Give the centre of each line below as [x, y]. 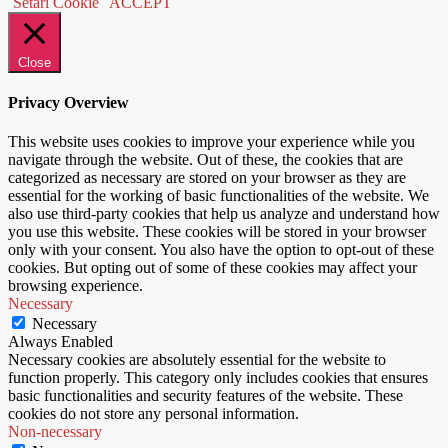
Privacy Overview [68, 102]
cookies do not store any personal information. [153, 414]
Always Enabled [60, 342]
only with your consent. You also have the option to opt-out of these [221, 250]
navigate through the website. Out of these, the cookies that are [205, 160]
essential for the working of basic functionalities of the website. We [218, 196]
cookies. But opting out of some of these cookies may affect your [212, 268]
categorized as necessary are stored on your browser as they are [207, 178]
